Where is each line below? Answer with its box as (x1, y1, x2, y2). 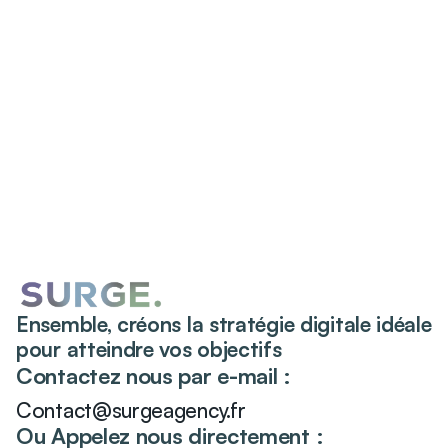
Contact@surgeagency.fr (16, 397, 246, 424)
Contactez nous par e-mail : (16, 362, 291, 390)
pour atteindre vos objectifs (16, 336, 282, 363)
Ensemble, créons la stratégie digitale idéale (16, 311, 432, 338)
